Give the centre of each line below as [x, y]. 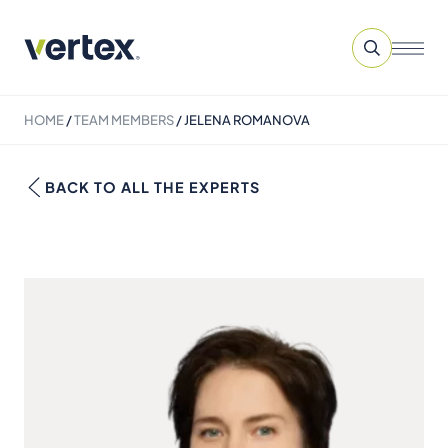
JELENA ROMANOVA [247, 120]
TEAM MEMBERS [124, 120]
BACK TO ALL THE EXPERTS [152, 187]
